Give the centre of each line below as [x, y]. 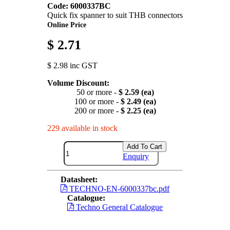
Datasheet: [79, 180]
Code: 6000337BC [79, 6]
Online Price [67, 25]
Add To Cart [145, 147]
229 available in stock [82, 128]
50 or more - [97, 92]
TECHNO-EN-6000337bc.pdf [119, 189]
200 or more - [97, 111]
